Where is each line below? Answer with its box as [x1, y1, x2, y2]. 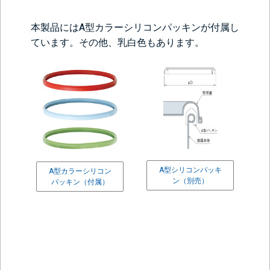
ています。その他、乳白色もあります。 [31, 37, 204, 49]
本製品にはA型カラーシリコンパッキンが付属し [31, 22, 239, 34]
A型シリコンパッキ [159, 166, 222, 175]
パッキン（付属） [51, 178, 109, 187]
